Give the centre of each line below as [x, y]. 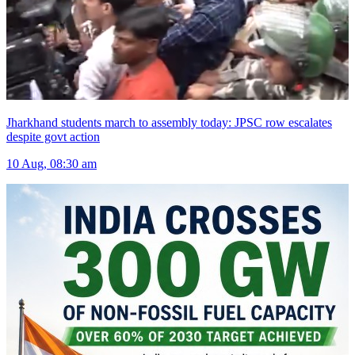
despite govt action [53, 137]
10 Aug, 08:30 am [52, 164]
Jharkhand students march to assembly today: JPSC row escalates [169, 123]
